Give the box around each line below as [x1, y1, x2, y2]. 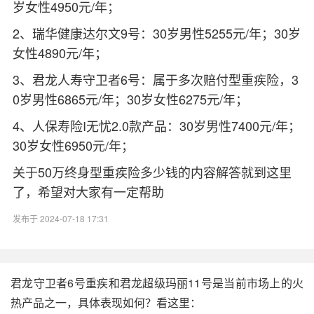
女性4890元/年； [12, 43, 107, 62]
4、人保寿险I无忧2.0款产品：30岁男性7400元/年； [12, 116, 301, 135]
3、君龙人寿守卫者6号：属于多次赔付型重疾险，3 [12, 69, 299, 88]
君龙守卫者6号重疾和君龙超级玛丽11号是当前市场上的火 [11, 275, 303, 291]
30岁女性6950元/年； [12, 135, 134, 154]
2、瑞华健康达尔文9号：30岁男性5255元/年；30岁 [12, 23, 301, 42]
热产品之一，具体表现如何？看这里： [11, 294, 201, 310]
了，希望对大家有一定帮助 [12, 182, 164, 200]
